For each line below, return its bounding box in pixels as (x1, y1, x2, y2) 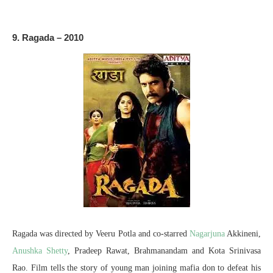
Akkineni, (224, 229, 261, 238)
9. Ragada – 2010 (12, 32, 83, 43)
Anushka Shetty (12, 246, 68, 255)
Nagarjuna (189, 229, 225, 238)
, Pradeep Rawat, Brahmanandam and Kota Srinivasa (68, 246, 261, 255)
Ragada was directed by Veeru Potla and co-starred (12, 229, 190, 238)
